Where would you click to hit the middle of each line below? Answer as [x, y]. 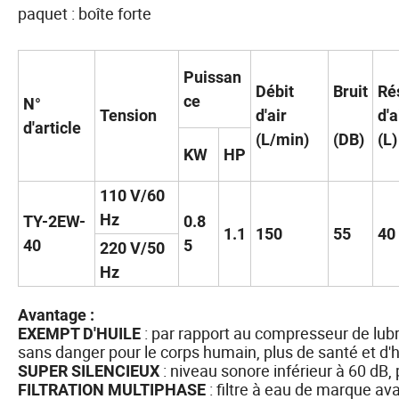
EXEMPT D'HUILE [79, 333]
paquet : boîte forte [85, 13]
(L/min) [282, 139]
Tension [128, 115]
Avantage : [56, 314]
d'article [52, 127]
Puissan [212, 77]
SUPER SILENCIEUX [89, 370]
